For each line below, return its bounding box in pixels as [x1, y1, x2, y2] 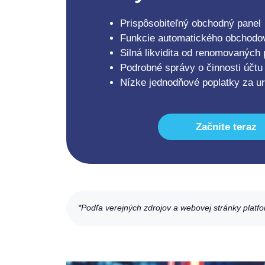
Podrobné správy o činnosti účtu [120, 62, 263, 74]
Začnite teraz [195, 121, 257, 133]
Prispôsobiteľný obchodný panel [120, 18, 261, 30]
